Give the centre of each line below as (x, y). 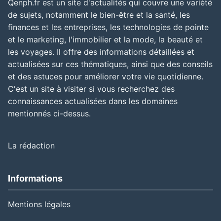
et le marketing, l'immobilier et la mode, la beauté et (105, 39)
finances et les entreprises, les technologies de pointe (108, 27)
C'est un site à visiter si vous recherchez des (91, 89)
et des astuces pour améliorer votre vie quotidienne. (106, 76)
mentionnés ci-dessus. (49, 113)
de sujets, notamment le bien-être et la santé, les (99, 15)
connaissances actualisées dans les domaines (93, 101)
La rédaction (31, 145)
